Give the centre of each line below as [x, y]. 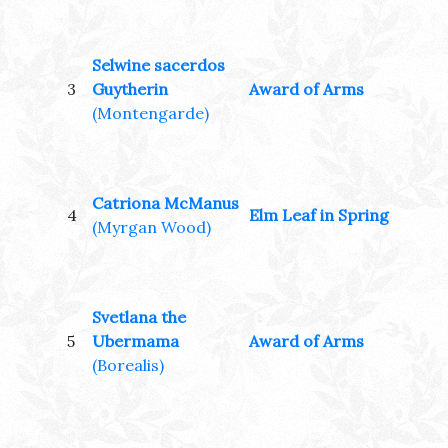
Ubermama [135, 341]
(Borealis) [128, 365]
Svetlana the [139, 317]
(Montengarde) [150, 113]
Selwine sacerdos [158, 65]
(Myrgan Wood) [151, 227]
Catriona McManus [165, 203]
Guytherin [130, 89]
